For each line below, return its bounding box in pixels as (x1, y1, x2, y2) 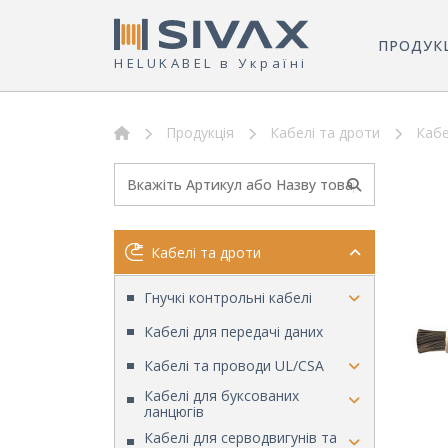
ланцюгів (144, 402, 204, 422)
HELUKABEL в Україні (114, 54, 308, 73)
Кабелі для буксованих (144, 386, 299, 406)
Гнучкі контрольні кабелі (144, 288, 312, 308)
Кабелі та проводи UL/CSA (144, 356, 324, 376)
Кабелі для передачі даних (144, 322, 323, 342)
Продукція (166, 123, 234, 143)
